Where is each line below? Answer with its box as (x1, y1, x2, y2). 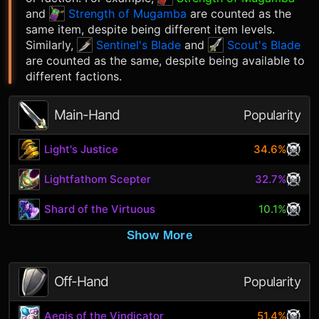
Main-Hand (54, 107, 120, 123)
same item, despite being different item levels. (26, 22, 275, 36)
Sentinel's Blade (96, 38, 181, 52)
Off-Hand (54, 273, 108, 290)
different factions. (26, 69, 122, 83)
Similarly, (26, 38, 77, 52)
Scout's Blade (227, 38, 300, 52)
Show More (126, 229, 193, 242)
